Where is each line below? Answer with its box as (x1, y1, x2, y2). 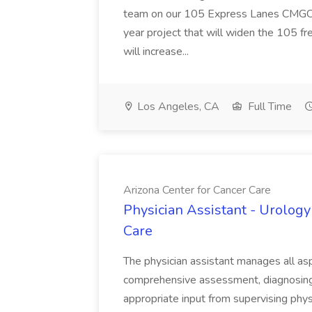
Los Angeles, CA (134, 99, 219, 114)
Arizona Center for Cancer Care (123, 182, 271, 198)
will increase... (123, 44, 192, 59)
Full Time (245, 99, 292, 114)
